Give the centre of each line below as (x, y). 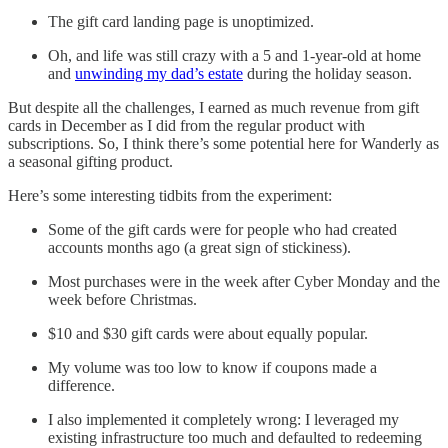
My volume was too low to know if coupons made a (212, 368)
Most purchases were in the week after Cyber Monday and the (244, 282)
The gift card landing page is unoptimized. (181, 22)
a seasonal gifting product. (92, 162)
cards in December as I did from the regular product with (186, 126)
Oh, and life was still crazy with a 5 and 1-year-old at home (234, 56)
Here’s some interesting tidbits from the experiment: (170, 196)
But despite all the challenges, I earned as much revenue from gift (213, 108)
